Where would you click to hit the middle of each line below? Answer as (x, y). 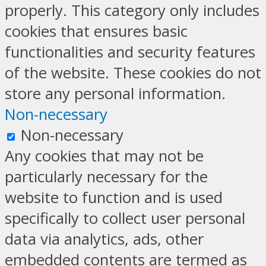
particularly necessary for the (106, 177)
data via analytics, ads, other (104, 239)
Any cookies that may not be (104, 156)
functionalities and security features (130, 52)
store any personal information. (115, 94)
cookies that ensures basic (96, 31)
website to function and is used (114, 198)
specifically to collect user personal (125, 218)
